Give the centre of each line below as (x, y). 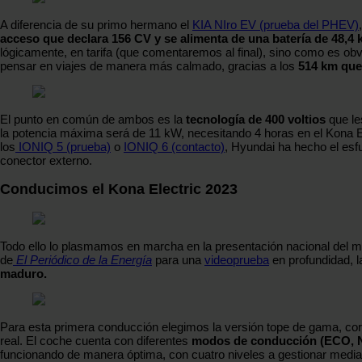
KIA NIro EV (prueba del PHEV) (276, 24)
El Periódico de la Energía (84, 259)
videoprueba (237, 259)
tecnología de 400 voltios (256, 119)
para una (178, 259)
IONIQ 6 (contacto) (174, 146)
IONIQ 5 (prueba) (63, 146)
